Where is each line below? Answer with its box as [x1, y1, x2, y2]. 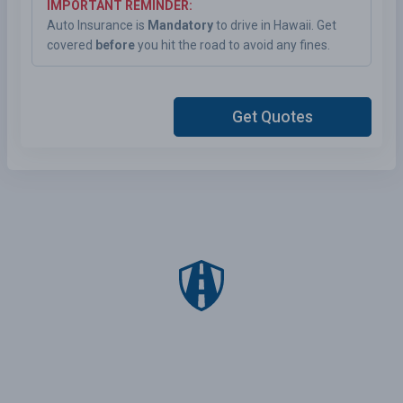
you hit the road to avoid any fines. [135, 38, 330, 53]
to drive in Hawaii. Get [213, 18, 336, 33]
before [95, 38, 135, 53]
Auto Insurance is [47, 18, 148, 33]
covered [47, 38, 95, 53]
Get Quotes [232, 108, 313, 127]
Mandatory [148, 18, 213, 33]
